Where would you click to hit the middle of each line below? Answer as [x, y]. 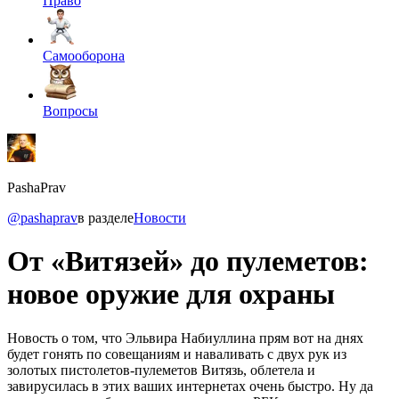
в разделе [106, 218]
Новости [160, 218]
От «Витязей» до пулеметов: [188, 261]
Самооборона [84, 56]
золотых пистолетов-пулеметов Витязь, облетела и [161, 370]
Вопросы [70, 111]
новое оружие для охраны [171, 294]
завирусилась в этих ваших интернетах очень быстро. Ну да [190, 386]
